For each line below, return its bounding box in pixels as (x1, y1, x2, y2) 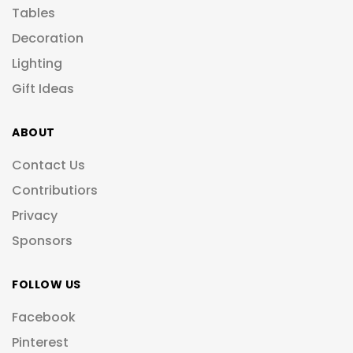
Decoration (12, 29, 84, 48)
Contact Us (12, 156, 85, 175)
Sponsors (12, 232, 72, 251)
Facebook (12, 308, 76, 327)
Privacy (12, 206, 58, 225)
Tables (12, 4, 55, 23)
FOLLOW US (12, 277, 81, 293)
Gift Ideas (12, 80, 74, 98)
